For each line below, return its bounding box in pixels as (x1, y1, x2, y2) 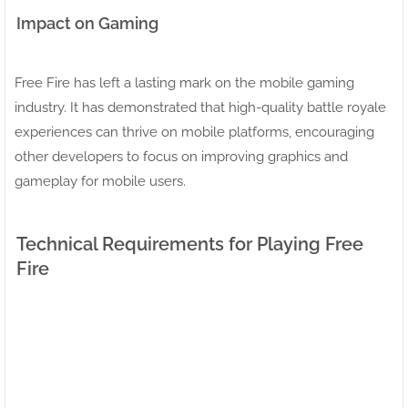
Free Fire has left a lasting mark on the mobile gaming (15, 74, 354, 91)
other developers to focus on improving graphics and (15, 148, 348, 165)
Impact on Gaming (16, 13, 158, 33)
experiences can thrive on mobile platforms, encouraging (15, 123, 374, 140)
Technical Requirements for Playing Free (16, 232, 363, 255)
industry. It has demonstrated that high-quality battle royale (15, 98, 386, 116)
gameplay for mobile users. (15, 172, 186, 189)
